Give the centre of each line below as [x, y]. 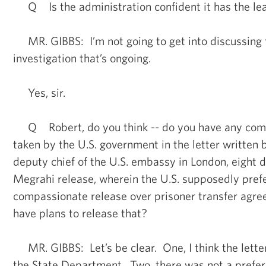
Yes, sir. [39, 92]
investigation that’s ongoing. [82, 58]
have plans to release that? [80, 213]
